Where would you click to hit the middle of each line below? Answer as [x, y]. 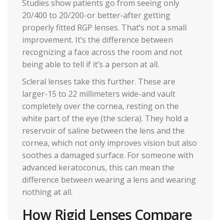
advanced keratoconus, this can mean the [98, 168]
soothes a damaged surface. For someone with [108, 155]
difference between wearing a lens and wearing [109, 180]
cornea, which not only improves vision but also [110, 143]
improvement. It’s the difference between [97, 40]
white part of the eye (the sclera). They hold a [105, 119]
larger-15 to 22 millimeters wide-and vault [99, 94]
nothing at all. [47, 192]
